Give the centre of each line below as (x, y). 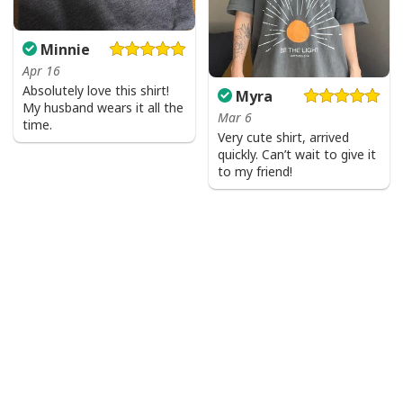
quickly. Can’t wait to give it (296, 155)
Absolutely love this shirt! (96, 90)
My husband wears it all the (103, 107)
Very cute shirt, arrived (283, 138)
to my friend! (255, 172)
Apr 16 (41, 71)
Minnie (63, 49)
